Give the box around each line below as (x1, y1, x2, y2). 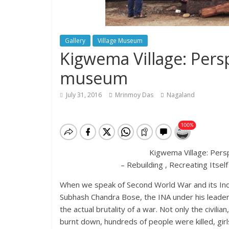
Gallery (65, 36, 85, 45)
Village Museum (98, 36, 143, 45)
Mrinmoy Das (115, 90, 153, 99)
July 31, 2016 (66, 90, 102, 99)
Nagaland (167, 90, 195, 99)
